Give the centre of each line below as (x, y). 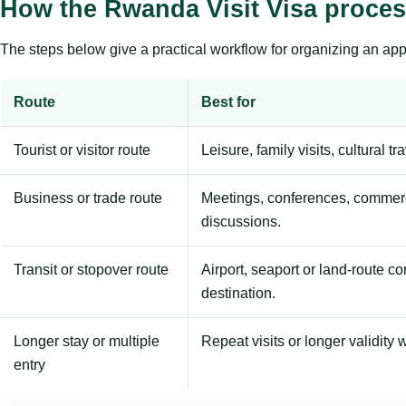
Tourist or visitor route (82, 150)
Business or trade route (88, 198)
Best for (228, 101)
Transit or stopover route (91, 269)
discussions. (241, 221)
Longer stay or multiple (87, 341)
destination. (238, 293)
